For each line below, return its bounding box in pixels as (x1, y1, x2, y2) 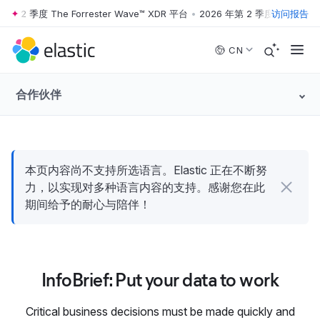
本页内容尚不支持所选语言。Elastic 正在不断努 (25, 163, 267, 177)
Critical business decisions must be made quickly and (25, 304, 295, 319)
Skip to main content (52, 13, 62, 26)
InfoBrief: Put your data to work (41, 269, 279, 291)
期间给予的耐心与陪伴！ (25, 197, 151, 211)
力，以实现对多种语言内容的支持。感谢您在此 (25, 180, 265, 194)
